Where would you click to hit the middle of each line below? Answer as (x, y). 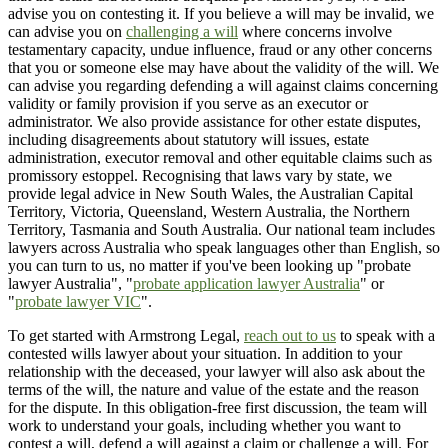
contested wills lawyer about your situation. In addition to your (205, 354)
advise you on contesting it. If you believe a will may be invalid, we (221, 14)
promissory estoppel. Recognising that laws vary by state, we (200, 176)
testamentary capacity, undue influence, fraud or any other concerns (220, 50)
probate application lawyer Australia (246, 284)
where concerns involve (315, 32)
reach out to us (290, 336)
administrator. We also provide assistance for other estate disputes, (214, 122)
